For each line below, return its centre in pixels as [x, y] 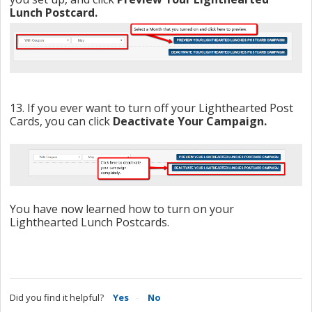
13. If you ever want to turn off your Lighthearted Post [151, 108]
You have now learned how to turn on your [122, 209]
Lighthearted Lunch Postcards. [89, 223]
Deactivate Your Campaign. [190, 122]
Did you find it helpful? [57, 297]
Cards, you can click [61, 122]
